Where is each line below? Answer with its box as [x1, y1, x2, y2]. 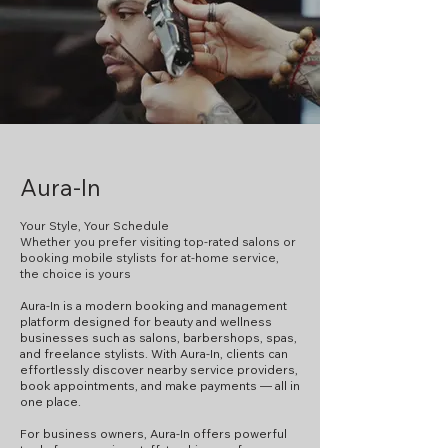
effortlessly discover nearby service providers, [20, 362, 298, 377]
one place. [20, 394, 81, 409]
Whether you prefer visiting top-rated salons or [20, 234, 296, 249]
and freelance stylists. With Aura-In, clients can [20, 346, 288, 361]
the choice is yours [20, 266, 131, 281]
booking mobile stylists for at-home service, [20, 250, 279, 265]
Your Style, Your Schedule [20, 218, 169, 233]
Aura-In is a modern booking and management [20, 298, 287, 313]
